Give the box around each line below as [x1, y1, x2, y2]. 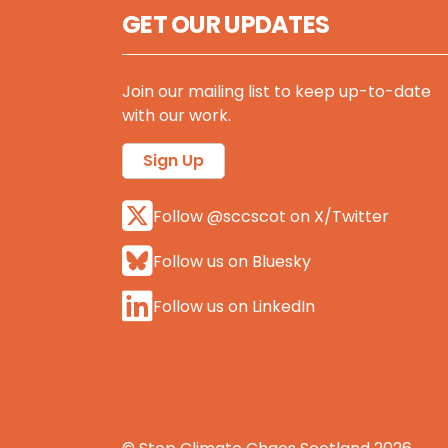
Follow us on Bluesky [153, 249, 311, 273]
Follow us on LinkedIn [153, 294, 315, 318]
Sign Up [143, 149, 204, 172]
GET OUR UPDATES [122, 8, 330, 41]
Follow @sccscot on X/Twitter [153, 204, 389, 228]
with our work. [122, 104, 231, 127]
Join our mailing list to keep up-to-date [122, 80, 431, 103]
